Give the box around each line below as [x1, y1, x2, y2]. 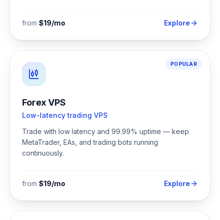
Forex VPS [22, 97, 66, 108]
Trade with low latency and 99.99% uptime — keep [22, 127, 189, 136]
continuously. [22, 149, 64, 157]
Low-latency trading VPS [22, 111, 108, 119]
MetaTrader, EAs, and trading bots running [22, 138, 158, 146]
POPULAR [170, 61, 197, 67]
